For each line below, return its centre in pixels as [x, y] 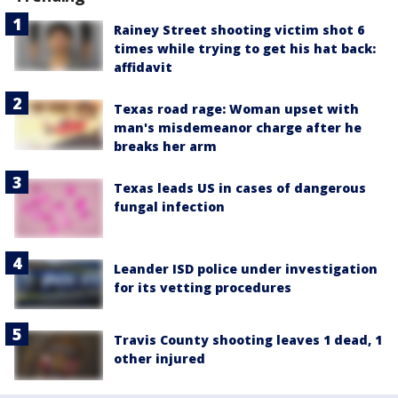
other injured [159, 359]
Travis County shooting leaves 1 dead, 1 [248, 340]
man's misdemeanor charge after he [238, 128]
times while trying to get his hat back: [245, 49]
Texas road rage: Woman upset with [236, 109]
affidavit [143, 68]
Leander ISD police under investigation [246, 268]
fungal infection [169, 207]
